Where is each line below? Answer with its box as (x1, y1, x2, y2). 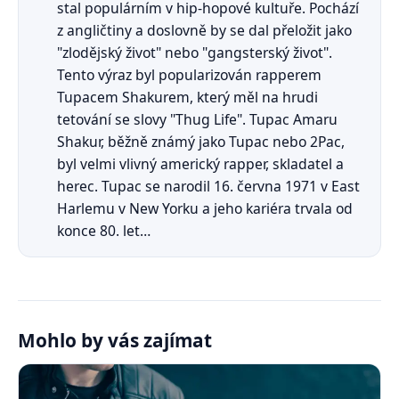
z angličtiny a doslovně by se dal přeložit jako (57, 20, 353, 40)
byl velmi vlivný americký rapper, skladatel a (57, 153, 345, 174)
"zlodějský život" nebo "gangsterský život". (57, 42, 333, 62)
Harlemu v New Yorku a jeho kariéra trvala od (57, 198, 354, 218)
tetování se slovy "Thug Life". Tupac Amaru (57, 109, 338, 129)
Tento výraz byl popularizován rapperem (57, 64, 322, 85)
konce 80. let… (57, 220, 151, 240)
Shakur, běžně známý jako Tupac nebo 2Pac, (57, 131, 346, 151)
